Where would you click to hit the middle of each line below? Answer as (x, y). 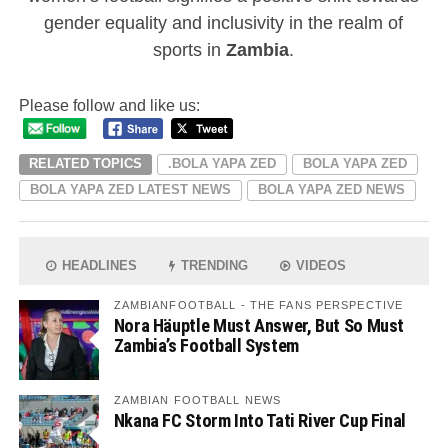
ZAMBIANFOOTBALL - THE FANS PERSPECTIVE (258, 304)
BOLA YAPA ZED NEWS (331, 189)
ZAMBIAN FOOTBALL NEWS (197, 399)
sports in (190, 50)
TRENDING (213, 265)
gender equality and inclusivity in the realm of (224, 23)
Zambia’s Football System (206, 345)
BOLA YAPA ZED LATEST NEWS (130, 189)
